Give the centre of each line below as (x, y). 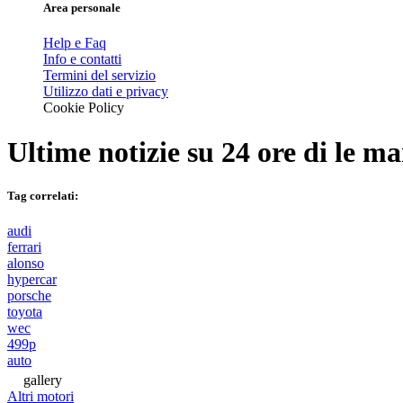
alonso (26, 264)
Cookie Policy (84, 108)
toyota (25, 312)
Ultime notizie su (114, 152)
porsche (29, 296)
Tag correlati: (43, 195)
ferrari (24, 247)
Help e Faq (75, 43)
